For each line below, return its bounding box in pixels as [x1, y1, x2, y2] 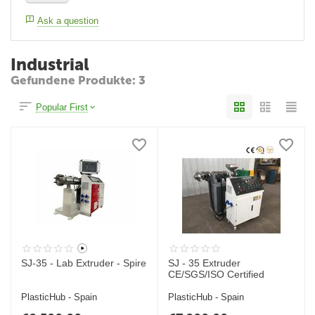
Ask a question [37, 15, 99, 26]
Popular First [36, 101, 89, 112]
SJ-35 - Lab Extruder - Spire [21, 257, 147, 269]
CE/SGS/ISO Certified [168, 269, 265, 280]
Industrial [11, 54, 89, 75]
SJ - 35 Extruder [168, 257, 241, 269]
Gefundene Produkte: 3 [11, 73, 146, 87]
